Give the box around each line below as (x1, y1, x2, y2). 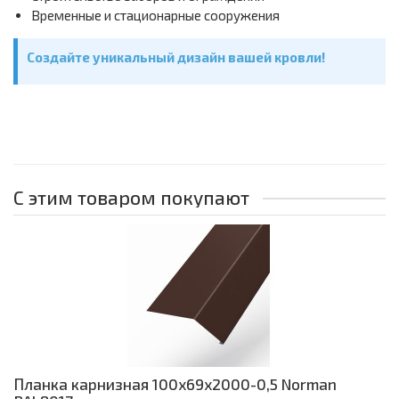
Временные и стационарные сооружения (31, 7, 280, 24)
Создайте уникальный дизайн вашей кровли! (27, 49, 325, 66)
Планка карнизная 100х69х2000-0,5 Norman (14, 375, 337, 394)
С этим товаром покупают (13, 186, 249, 209)
